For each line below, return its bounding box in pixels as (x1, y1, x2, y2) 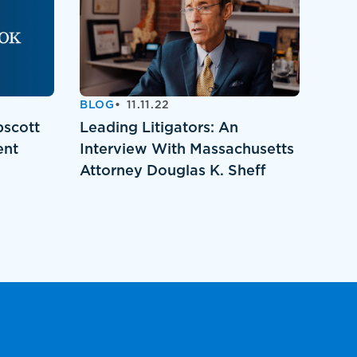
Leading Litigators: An (80, 119, 238, 136)
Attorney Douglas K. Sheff (80, 162, 266, 179)
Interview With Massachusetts (80, 140, 294, 158)
